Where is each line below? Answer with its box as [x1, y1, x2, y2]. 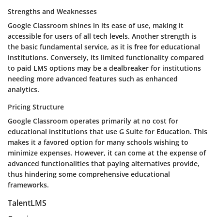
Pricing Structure [8, 102, 64, 111]
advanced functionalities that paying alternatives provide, [8, 159, 200, 168]
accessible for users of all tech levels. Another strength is [8, 31, 197, 41]
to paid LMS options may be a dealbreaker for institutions [8, 63, 201, 73]
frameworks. [8, 180, 49, 189]
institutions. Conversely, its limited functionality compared [8, 53, 204, 62]
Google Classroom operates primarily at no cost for [8, 116, 178, 125]
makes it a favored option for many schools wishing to [8, 138, 188, 147]
